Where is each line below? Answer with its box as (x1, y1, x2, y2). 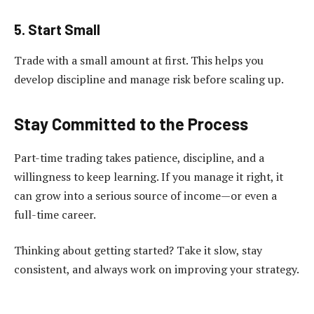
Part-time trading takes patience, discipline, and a (14, 149, 264, 165)
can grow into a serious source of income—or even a (14, 187, 277, 203)
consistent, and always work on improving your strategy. (14, 261, 299, 278)
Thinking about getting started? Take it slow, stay (14, 243, 262, 259)
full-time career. (14, 206, 96, 222)
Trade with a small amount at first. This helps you (14, 52, 264, 68)
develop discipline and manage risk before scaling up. (14, 71, 284, 87)
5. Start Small (14, 21, 100, 39)
